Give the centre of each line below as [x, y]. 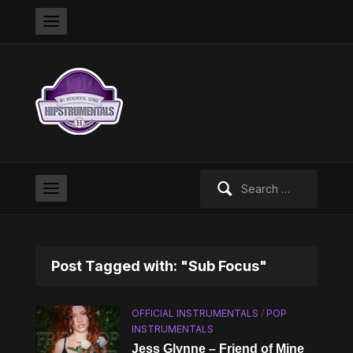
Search [217, 178]
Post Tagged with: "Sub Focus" [159, 266]
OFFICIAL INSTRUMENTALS [195, 313]
